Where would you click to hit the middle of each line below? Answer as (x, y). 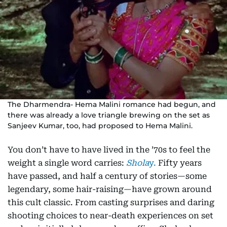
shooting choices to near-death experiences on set (110, 215)
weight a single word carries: (66, 163)
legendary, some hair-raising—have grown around (110, 189)
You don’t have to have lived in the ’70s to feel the (109, 149)
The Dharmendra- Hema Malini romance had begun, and (112, 104)
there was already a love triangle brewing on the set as (109, 115)
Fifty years (179, 163)
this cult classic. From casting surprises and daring (111, 202)
